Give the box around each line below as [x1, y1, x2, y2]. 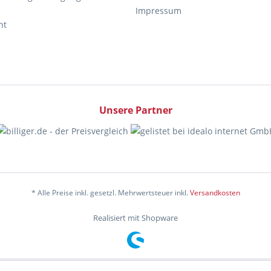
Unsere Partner [99, 103, 172, 117]
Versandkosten [189, 188, 240, 198]
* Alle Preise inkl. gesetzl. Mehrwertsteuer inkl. [31, 188, 190, 198]
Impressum [135, 5, 181, 16]
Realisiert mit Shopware [93, 212, 178, 224]
